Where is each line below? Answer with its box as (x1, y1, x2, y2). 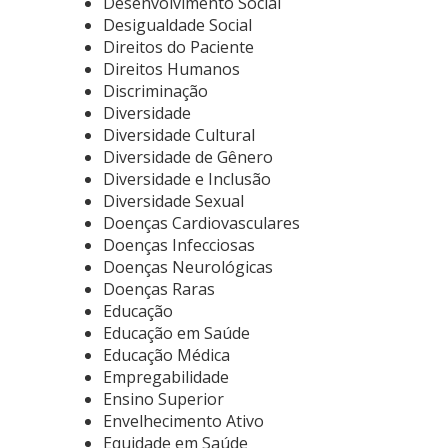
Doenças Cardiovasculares (103, 212, 300, 234)
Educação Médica (103, 344, 230, 366)
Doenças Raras (103, 278, 215, 300)
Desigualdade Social (103, 14, 252, 36)
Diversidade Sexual (103, 190, 244, 212)
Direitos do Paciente (103, 36, 254, 58)
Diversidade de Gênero (103, 146, 273, 168)
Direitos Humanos (103, 58, 240, 80)
